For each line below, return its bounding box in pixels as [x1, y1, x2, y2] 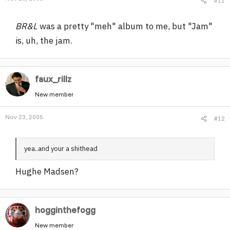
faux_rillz [35, 73, 71, 84]
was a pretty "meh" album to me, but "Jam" [37, 21, 213, 32]
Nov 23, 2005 [5, 112, 43, 121]
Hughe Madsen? [15, 166, 79, 177]
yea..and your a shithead [24, 144, 98, 153]
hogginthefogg [35, 204, 95, 215]
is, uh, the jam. [15, 35, 72, 46]
